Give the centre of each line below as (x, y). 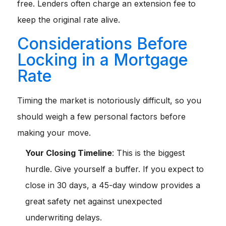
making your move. (54, 133)
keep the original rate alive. (69, 20)
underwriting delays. (64, 218)
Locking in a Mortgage (102, 60)
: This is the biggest (148, 153)
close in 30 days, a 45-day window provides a (113, 185)
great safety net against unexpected (94, 202)
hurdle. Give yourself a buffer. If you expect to (115, 169)
